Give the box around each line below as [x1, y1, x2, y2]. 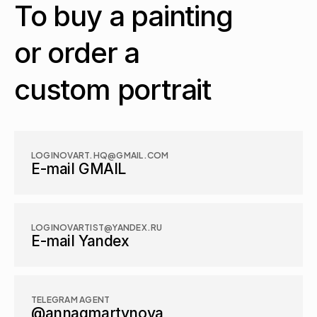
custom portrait [14, 72, 211, 107]
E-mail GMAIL [31, 160, 126, 178]
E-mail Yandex [31, 232, 129, 250]
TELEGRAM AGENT [31, 292, 110, 306]
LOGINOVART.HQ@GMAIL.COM [31, 147, 169, 161]
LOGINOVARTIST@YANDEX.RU [31, 219, 163, 234]
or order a [14, 35, 140, 70]
